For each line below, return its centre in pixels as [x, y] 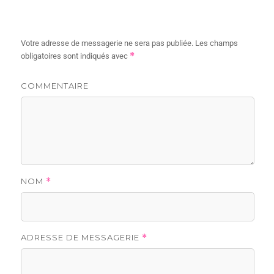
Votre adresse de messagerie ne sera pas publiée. [107, 43]
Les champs [216, 43]
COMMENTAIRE [55, 85]
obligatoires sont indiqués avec [76, 56]
